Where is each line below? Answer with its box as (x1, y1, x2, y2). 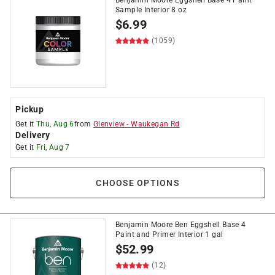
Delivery (15, 130, 50, 140)
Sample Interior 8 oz (115, 6, 187, 14)
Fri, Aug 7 (36, 143, 70, 152)
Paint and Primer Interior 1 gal (115, 230, 223, 239)
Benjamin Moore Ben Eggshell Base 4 (115, 220, 246, 229)
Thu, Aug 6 (36, 120, 74, 128)
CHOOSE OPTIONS (96, 178, 179, 188)
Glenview (93, 120, 125, 128)
